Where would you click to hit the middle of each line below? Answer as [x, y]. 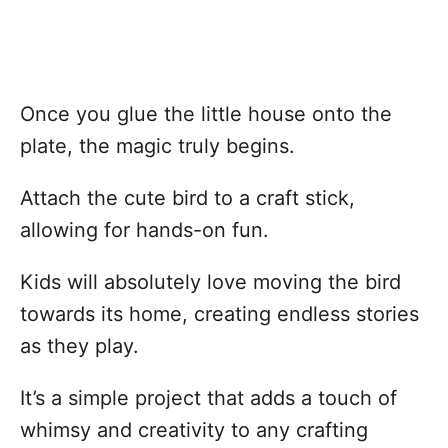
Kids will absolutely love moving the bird [210, 282]
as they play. [79, 346]
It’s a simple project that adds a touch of [208, 398]
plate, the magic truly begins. [157, 146]
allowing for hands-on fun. [144, 230]
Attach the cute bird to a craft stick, [187, 198]
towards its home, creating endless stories [219, 314]
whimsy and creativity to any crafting [194, 430]
